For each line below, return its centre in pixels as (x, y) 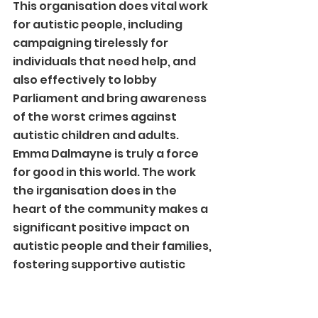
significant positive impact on (102, 227)
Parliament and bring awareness (111, 98)
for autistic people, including (99, 24)
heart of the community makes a (111, 209)
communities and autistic (90, 283)
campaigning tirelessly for (92, 43)
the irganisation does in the (96, 191)
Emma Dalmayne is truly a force (107, 154)
